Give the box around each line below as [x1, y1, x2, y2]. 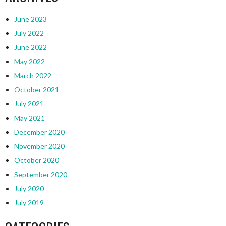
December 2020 [14, 128, 65, 137]
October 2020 [14, 156, 59, 165]
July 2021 [14, 99, 44, 108]
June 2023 [14, 15, 47, 24]
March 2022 [14, 71, 51, 80]
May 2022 [14, 57, 45, 66]
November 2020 [14, 142, 65, 151]
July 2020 [14, 184, 44, 193]
